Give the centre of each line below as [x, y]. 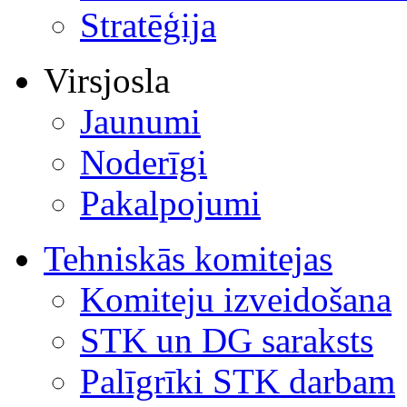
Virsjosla [107, 80]
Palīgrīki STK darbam [238, 381]
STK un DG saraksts [227, 340]
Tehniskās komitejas [188, 258]
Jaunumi [140, 121]
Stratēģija [148, 25]
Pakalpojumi [170, 203]
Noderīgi [144, 162]
